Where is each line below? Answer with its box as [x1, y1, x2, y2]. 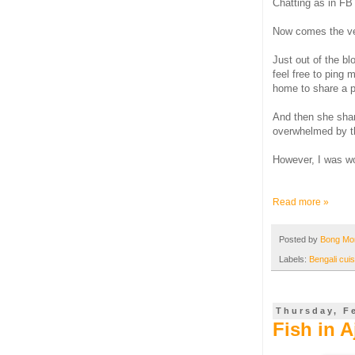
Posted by [279, 235, 320, 245]
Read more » [273, 197, 329, 208]
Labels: [279, 254, 309, 264]
